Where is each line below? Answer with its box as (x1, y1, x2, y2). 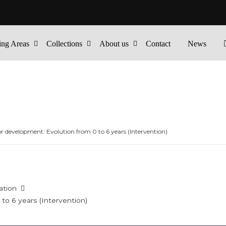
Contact (146, 39, 171, 48)
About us (99, 39, 129, 48)
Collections (46, 39, 83, 48)
